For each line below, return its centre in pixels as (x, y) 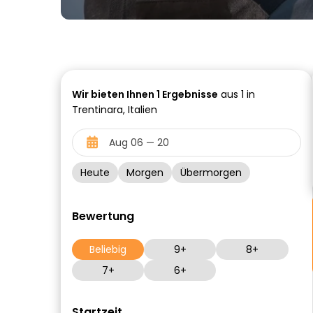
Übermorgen (211, 173)
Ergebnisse (189, 94)
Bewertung (103, 216)
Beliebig (108, 249)
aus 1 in (236, 94)
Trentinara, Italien (115, 110)
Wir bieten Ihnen (114, 94)
